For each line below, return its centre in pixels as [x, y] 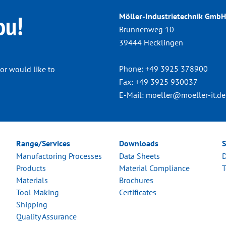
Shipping [32, 205]
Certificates [138, 192]
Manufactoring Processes [59, 156]
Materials [32, 180]
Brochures [136, 180]
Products [31, 168]
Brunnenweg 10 [147, 30]
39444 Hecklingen [151, 43]
